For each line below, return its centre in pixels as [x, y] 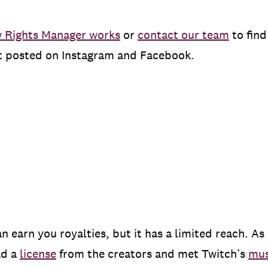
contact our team [183, 35]
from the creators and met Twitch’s [152, 254]
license [38, 254]
